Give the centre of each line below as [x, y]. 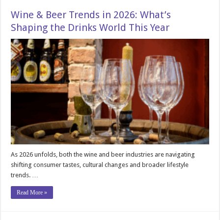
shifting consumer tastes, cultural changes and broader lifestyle [100, 165]
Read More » [32, 192]
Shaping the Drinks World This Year [90, 27]
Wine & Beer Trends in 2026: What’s [91, 15]
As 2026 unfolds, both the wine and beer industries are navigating [103, 154]
